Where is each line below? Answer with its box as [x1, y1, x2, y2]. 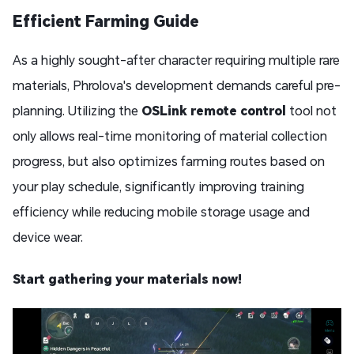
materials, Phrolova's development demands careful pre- [13, 76, 341, 93]
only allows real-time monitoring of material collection [13, 126, 327, 144]
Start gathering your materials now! [13, 269, 242, 287]
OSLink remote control [141, 101, 286, 119]
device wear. [13, 228, 83, 245]
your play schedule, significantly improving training [13, 177, 304, 194]
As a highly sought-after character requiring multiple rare [13, 51, 340, 68]
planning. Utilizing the [13, 101, 141, 119]
